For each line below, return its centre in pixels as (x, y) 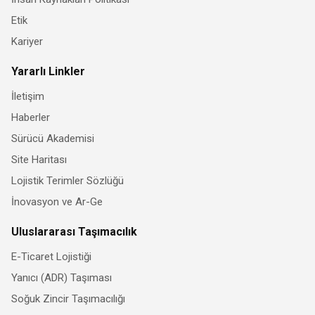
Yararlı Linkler (48, 72)
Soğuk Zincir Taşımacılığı (68, 299)
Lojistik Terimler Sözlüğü (67, 181)
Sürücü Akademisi (53, 139)
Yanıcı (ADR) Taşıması (62, 278)
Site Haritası (39, 160)
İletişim (28, 97)
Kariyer (27, 42)
